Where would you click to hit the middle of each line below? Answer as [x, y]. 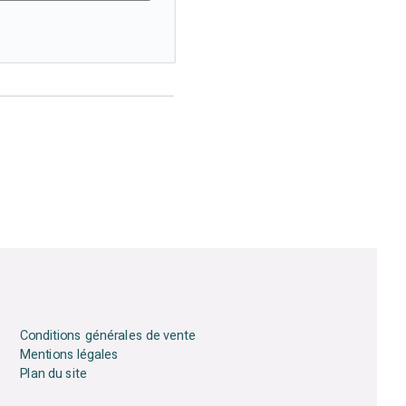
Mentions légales [69, 355]
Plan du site [53, 374]
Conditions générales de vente [107, 336]
